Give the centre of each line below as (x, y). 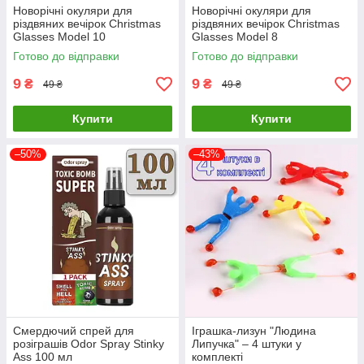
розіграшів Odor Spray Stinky (89, 344)
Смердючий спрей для (74, 331)
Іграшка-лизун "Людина (254, 331)
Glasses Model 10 (59, 37)
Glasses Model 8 (235, 37)
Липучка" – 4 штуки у (247, 344)
